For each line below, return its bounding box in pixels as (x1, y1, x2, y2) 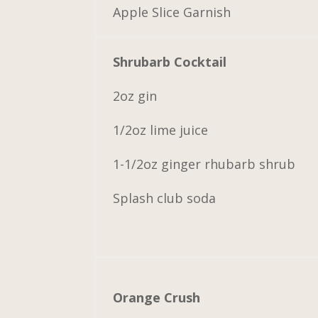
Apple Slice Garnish (113, 3, 231, 21)
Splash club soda (113, 189, 216, 207)
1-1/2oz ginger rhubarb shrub (113, 155, 296, 172)
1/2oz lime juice (113, 121, 209, 138)
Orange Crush (113, 288, 201, 306)
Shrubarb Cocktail (113, 53, 227, 70)
